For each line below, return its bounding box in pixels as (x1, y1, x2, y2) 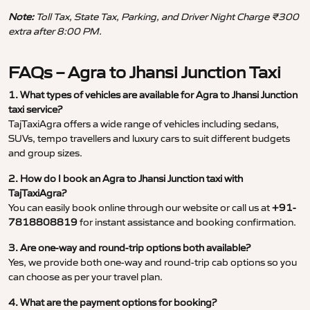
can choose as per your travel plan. (8, 271, 163, 284)
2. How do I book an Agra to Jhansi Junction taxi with (8, 172, 243, 185)
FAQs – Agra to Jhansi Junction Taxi (8, 62, 281, 83)
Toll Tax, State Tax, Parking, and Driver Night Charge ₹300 (34, 10, 299, 24)
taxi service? (8, 103, 62, 116)
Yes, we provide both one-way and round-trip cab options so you (8, 256, 297, 269)
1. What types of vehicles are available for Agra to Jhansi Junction (8, 89, 298, 102)
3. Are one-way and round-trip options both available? (8, 241, 250, 255)
